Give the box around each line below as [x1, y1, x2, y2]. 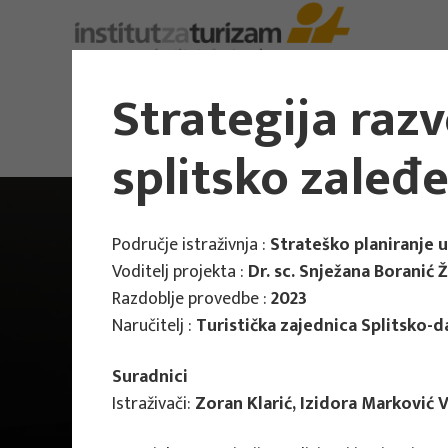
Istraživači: [112, 389, 195, 419]
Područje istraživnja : [112, 230, 270, 260]
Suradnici [112, 362, 188, 392]
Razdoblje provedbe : [112, 284, 271, 314]
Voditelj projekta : [112, 257, 248, 287]
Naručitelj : [112, 311, 196, 341]
